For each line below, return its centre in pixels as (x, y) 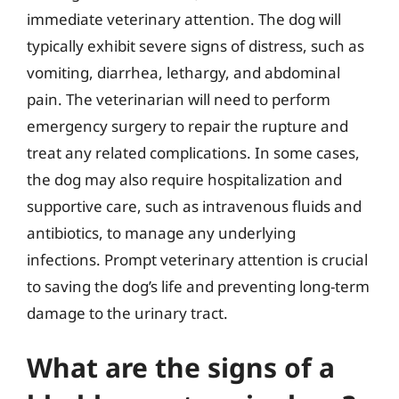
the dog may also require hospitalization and (184, 179)
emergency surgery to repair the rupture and (187, 126)
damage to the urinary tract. (127, 313)
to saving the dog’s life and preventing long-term (198, 286)
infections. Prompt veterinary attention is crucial (197, 259)
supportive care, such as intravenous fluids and (194, 206)
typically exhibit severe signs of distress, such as (195, 45)
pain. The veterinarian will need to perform (179, 99)
